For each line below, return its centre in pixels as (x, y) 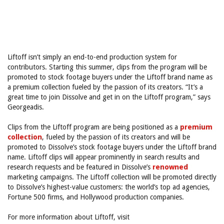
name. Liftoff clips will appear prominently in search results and (103, 157)
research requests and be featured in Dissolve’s (80, 167)
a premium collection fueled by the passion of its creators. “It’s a (105, 87)
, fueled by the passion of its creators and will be (116, 137)
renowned (170, 167)
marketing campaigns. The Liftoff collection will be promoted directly (112, 177)
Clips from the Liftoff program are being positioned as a (94, 127)
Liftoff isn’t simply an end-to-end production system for (92, 57)
